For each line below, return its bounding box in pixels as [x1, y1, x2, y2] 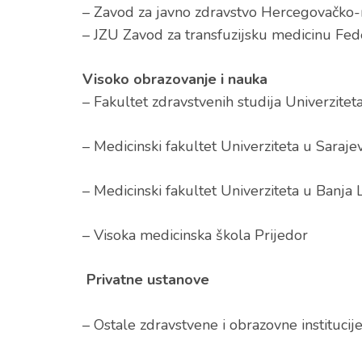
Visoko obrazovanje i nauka [82, 69, 267, 89]
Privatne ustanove [82, 270, 209, 289]
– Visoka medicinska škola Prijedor [82, 225, 308, 245]
